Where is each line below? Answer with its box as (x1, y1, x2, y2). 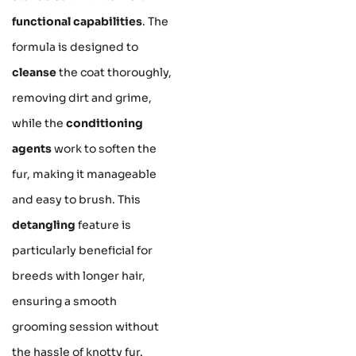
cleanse (12, 64, 56, 79)
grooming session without (12, 319, 159, 334)
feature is (75, 217, 131, 232)
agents (12, 141, 52, 156)
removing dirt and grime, (12, 90, 152, 105)
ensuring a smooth (12, 293, 117, 308)
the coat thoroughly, (56, 64, 172, 79)
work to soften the (52, 141, 157, 156)
